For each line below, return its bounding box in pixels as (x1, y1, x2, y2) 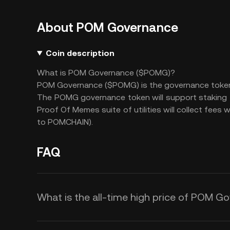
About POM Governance (37, 21, 178, 35)
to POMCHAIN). (37, 117, 93, 127)
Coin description (45, 48, 114, 58)
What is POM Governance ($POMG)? (37, 68, 175, 78)
